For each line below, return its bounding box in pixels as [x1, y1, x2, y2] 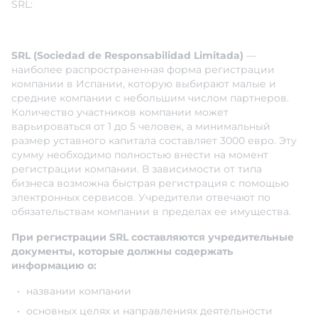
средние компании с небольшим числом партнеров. [11, 92, 289, 105]
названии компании [26, 285, 131, 298]
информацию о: [11, 259, 97, 273]
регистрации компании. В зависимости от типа [11, 163, 262, 176]
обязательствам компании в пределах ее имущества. [11, 205, 291, 219]
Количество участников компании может [11, 106, 229, 119]
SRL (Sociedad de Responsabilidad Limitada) [11, 49, 243, 62]
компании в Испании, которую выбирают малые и [11, 77, 276, 91]
